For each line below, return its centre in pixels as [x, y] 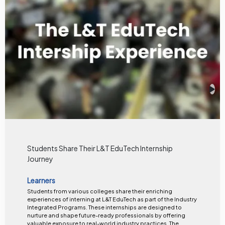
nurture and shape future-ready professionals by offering [106, 215]
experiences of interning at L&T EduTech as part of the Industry [112, 199]
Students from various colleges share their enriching [99, 191]
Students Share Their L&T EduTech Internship [100, 148]
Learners [41, 180]
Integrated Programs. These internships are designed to [58, 207]
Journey [40, 158]
